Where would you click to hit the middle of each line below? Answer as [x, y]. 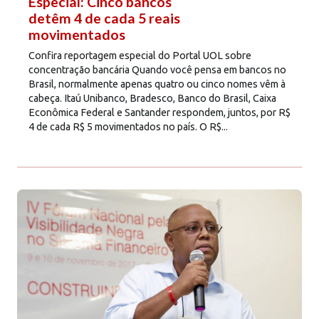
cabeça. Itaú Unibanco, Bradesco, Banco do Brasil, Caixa [152, 98]
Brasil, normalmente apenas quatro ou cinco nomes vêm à [157, 84]
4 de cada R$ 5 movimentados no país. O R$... [128, 126]
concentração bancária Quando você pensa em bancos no [157, 69]
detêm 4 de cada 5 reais [104, 18]
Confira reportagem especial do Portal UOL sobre [140, 55]
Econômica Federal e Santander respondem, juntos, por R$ [159, 112]
